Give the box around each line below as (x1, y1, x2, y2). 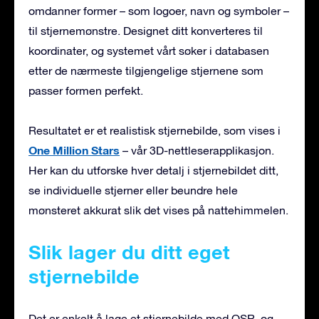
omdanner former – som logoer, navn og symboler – (28, 4, 289, 17)
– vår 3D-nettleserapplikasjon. (120, 143, 274, 157)
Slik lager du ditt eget (28, 240, 230, 263)
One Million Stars (28, 142, 120, 157)
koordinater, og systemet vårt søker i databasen (28, 43, 269, 57)
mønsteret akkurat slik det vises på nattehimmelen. (28, 203, 288, 216)
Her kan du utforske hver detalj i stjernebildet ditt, (28, 163, 278, 177)
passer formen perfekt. (28, 83, 143, 97)
